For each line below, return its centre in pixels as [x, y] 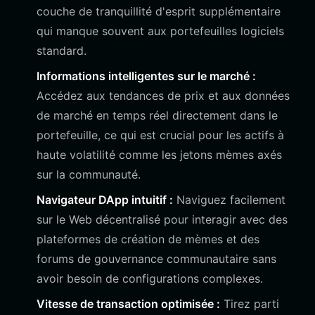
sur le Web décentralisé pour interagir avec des [162, 219]
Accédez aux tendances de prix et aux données [163, 96]
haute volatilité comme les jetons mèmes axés [159, 155]
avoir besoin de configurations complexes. [150, 278]
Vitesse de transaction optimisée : [128, 304]
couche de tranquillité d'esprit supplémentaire [159, 11]
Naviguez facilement [229, 200]
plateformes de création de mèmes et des [148, 239]
